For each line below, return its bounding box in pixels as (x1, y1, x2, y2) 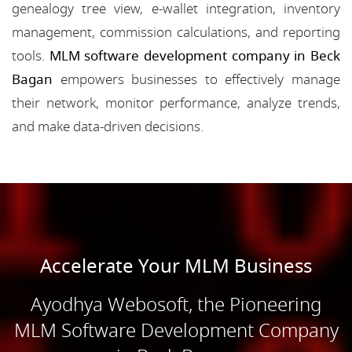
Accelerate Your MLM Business (40, 251, 312, 280)
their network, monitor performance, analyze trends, (12, 93, 340, 113)
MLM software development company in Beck (49, 46, 341, 66)
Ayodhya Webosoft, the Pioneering (31, 290, 321, 319)
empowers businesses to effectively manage (53, 69, 340, 90)
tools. (12, 46, 49, 66)
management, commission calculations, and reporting (12, 22, 340, 42)
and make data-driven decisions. (12, 116, 203, 137)
